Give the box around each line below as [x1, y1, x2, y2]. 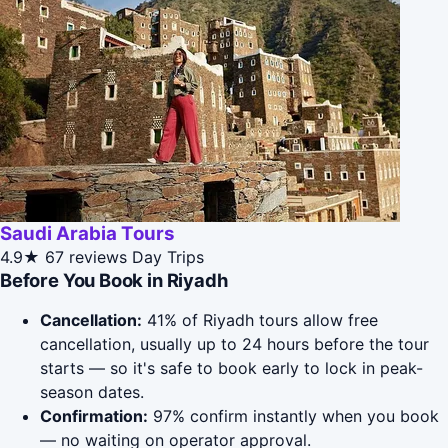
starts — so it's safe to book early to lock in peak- [40, 358, 423, 379]
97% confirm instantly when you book [148, 406, 439, 427]
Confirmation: [40, 406, 148, 427]
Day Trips [132, 247, 204, 268]
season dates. [40, 382, 144, 403]
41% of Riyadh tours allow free [142, 310, 378, 331]
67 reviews [45, 247, 127, 268]
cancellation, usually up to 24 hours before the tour [40, 334, 429, 355]
